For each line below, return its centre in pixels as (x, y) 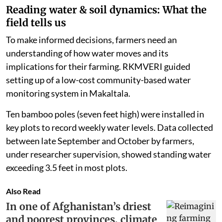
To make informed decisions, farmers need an (91, 39)
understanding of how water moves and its (87, 53)
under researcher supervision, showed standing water (109, 154)
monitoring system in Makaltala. (68, 93)
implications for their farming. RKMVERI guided (98, 66)
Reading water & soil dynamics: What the (106, 9)
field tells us (36, 22)
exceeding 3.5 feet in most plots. (67, 167)
